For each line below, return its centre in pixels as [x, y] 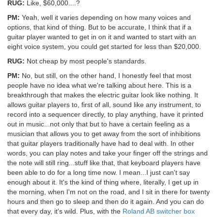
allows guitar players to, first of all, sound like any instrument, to [104, 104]
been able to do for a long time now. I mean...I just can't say [99, 172]
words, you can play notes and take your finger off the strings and [108, 153]
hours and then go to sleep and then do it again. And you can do [106, 201]
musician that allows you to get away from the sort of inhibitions [104, 133]
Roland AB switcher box [159, 211]
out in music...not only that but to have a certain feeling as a [99, 124]
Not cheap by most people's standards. [85, 61]
